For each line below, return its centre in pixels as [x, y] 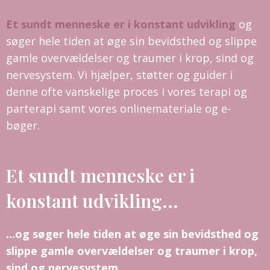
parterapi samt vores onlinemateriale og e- [118, 108]
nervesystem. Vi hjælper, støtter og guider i [119, 74]
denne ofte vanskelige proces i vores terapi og [127, 91]
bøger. [23, 125]
